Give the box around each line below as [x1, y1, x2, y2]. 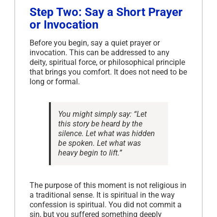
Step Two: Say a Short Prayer [30, 5, 183, 19]
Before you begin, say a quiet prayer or [30, 38, 160, 47]
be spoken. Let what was [58, 138, 141, 148]
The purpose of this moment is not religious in [30, 180, 186, 190]
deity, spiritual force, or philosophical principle [30, 57, 185, 67]
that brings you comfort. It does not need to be [30, 67, 187, 77]
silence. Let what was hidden [58, 128, 155, 138]
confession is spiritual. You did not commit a [30, 200, 182, 209]
